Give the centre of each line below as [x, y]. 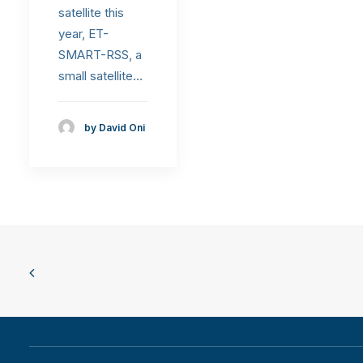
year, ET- [83, 33]
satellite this [91, 12]
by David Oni [115, 127]
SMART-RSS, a [100, 54]
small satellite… [100, 75]
